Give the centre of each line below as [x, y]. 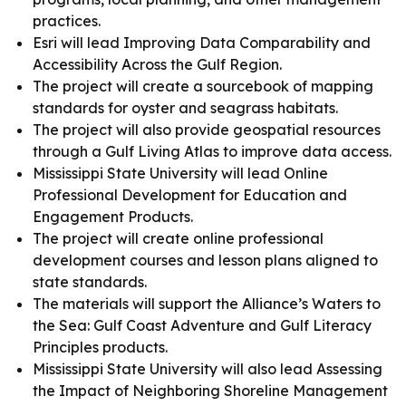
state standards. [90, 282]
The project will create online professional [178, 238]
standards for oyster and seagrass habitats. [185, 108]
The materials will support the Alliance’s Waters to [207, 304]
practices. [67, 21]
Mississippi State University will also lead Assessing [208, 369]
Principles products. [100, 347]
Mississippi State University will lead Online [180, 173]
